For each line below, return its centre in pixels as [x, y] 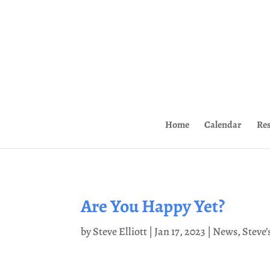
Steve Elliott [120, 231]
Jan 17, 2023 [180, 231]
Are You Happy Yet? [153, 206]
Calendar [223, 125]
